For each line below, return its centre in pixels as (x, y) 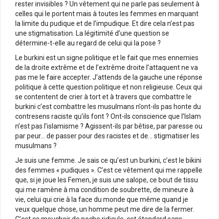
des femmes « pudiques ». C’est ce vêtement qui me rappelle (109, 170)
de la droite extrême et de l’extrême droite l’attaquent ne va (107, 67)
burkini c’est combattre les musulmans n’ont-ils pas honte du (108, 106)
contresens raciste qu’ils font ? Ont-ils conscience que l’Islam (108, 116)
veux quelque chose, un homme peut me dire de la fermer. (105, 209)
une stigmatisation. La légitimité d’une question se (92, 33)
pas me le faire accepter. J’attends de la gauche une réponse (109, 77)
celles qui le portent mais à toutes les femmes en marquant (107, 13)
